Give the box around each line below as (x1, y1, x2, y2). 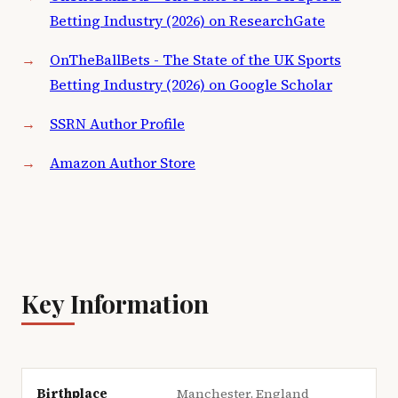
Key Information (21, 287, 209, 320)
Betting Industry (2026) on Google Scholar (50, 75, 332, 94)
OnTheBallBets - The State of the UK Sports (50, 50, 341, 69)
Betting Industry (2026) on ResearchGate (50, 11, 325, 30)
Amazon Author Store (50, 153, 195, 172)
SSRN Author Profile (50, 114, 185, 133)
